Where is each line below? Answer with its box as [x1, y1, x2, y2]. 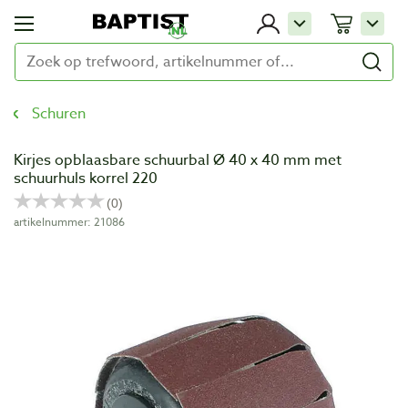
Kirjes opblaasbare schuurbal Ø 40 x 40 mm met [14, 149, 342, 171]
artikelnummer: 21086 [14, 214, 125, 229]
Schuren [32, 103, 86, 125]
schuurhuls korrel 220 [14, 168, 158, 189]
